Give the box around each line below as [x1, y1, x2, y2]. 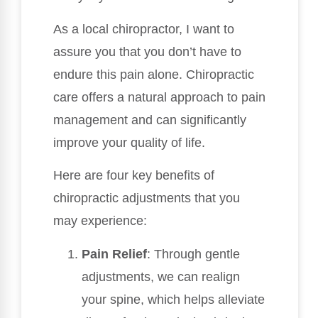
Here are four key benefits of [53, 168, 214, 183]
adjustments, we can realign [82, 269, 240, 284]
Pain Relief [82, 246, 147, 261]
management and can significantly [53, 112, 246, 127]
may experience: [53, 214, 147, 229]
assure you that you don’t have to [53, 44, 241, 59]
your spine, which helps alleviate [82, 292, 265, 307]
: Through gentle [147, 246, 240, 261]
